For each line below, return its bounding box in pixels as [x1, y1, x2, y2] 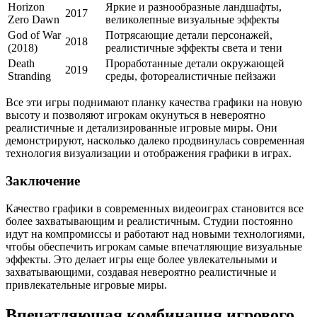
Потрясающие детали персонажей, [105, 29, 272, 42]
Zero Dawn [8, 13, 59, 26]
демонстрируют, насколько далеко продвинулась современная [6, 134, 304, 147]
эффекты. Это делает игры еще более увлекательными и [6, 253, 277, 265]
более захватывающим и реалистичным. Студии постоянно [6, 214, 293, 227]
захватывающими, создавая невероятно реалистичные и [6, 265, 277, 278]
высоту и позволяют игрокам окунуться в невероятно [6, 109, 265, 122]
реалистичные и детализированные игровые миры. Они [6, 122, 277, 134]
